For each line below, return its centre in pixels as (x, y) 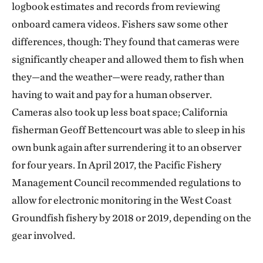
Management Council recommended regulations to (127, 182)
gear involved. (43, 235)
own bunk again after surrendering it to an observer (127, 147)
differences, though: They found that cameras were (126, 41)
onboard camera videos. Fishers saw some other (120, 24)
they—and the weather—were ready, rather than (118, 77)
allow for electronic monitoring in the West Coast (122, 200)
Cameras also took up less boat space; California (120, 112)
